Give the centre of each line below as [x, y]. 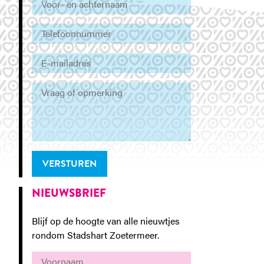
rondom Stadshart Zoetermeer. [95, 235]
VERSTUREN [70, 164]
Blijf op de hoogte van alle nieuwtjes [106, 220]
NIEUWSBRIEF [69, 193]
